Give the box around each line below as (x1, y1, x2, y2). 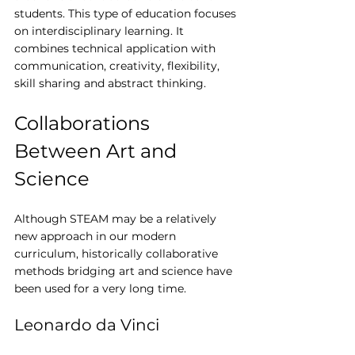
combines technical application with (14, 41, 219, 56)
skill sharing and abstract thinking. (14, 76, 206, 91)
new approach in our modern (14, 229, 179, 244)
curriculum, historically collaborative (14, 246, 221, 261)
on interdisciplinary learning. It (14, 24, 187, 39)
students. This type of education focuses (14, 6, 239, 21)
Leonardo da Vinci (14, 315, 159, 335)
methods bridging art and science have (14, 264, 235, 279)
